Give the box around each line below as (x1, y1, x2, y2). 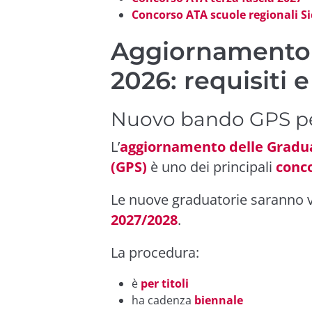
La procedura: (111, 242, 199, 262)
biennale (194, 292, 243, 308)
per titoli (141, 275, 189, 291)
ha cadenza (132, 292, 194, 308)
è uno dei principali (147, 157, 276, 176)
